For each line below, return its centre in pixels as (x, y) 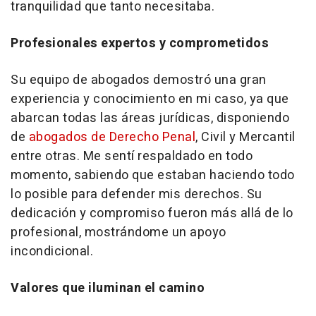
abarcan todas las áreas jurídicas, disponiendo (150, 119)
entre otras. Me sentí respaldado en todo (132, 157)
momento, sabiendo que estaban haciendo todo (153, 176)
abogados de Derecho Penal (112, 138)
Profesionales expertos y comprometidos (140, 44)
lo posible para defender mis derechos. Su (136, 195)
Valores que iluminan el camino (108, 288)
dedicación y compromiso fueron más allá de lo (152, 214)
